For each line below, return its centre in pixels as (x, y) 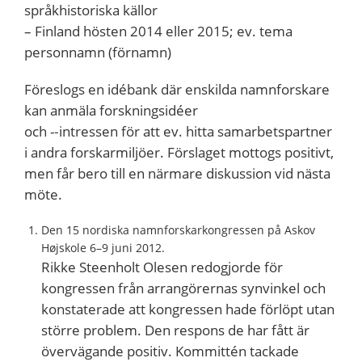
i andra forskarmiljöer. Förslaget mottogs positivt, (179, 152)
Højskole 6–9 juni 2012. (103, 247)
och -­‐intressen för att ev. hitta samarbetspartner (178, 131)
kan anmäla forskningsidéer (111, 110)
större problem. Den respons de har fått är (175, 330)
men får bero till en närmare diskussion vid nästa (177, 173)
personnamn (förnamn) (98, 52)
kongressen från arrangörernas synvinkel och (183, 288)
